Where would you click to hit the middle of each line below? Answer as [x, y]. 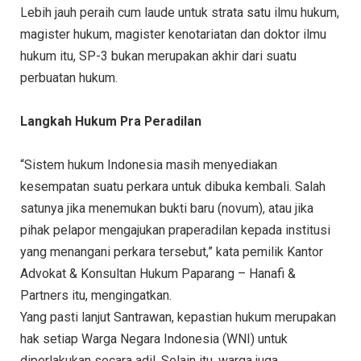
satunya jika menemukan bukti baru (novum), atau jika [167, 209]
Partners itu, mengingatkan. [96, 296]
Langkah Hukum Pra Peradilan [111, 122]
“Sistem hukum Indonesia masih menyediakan [149, 165]
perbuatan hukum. [69, 78]
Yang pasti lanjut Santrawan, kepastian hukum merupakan [178, 317]
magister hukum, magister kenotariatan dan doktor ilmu [173, 35]
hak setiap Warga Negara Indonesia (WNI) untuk [154, 339]
